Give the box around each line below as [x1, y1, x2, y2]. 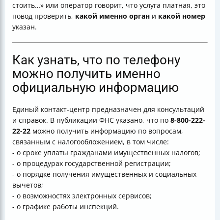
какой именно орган [75, 11, 150, 21]
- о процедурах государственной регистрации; [12, 159, 171, 168]
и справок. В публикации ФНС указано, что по [12, 115, 170, 125]
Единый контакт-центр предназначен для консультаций [12, 105, 204, 114]
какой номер [158, 11, 205, 21]
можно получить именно [12, 66, 161, 82]
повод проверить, [12, 11, 75, 21]
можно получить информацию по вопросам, [30, 126, 183, 136]
